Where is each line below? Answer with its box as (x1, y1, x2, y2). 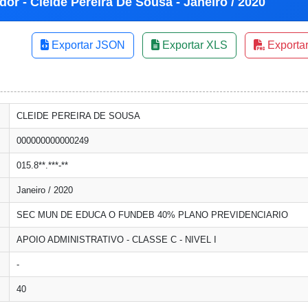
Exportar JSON (49, 39, 125, 51)
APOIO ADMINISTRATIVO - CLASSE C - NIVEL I (16, 234, 217, 245)
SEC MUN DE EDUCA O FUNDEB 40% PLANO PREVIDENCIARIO (16, 210, 288, 220)
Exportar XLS (159, 39, 228, 51)
